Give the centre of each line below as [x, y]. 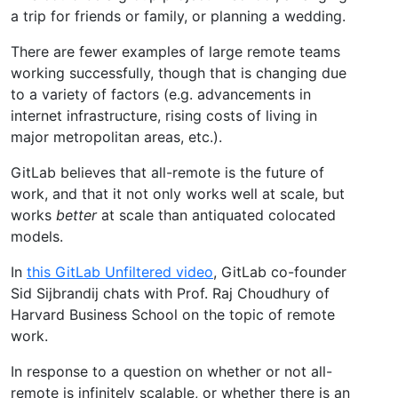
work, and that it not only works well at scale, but [178, 194]
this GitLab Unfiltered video [120, 272]
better [76, 215]
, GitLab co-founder [280, 272]
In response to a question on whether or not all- [171, 372]
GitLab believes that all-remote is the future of [167, 173]
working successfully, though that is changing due [179, 73]
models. [37, 237]
